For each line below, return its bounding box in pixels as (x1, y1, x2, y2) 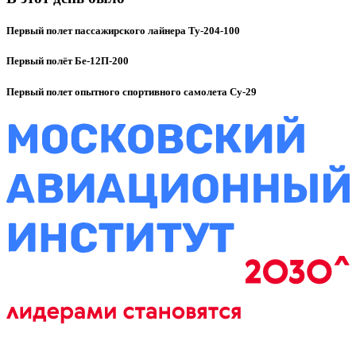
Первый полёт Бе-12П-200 (6, 55, 129, 68)
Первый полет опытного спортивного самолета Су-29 (6, 85, 257, 98)
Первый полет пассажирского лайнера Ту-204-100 (6, 25, 240, 37)
